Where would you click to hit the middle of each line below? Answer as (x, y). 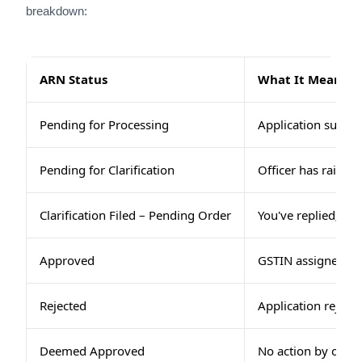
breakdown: (57, 11)
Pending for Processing (104, 124)
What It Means (303, 79)
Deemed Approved (92, 351)
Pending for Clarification (107, 170)
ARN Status (74, 79)
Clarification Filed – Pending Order (135, 215)
